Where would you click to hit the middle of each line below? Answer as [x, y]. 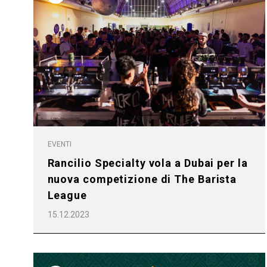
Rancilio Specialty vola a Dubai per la [148, 163]
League [67, 195]
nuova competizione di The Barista [142, 179]
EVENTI [59, 145]
